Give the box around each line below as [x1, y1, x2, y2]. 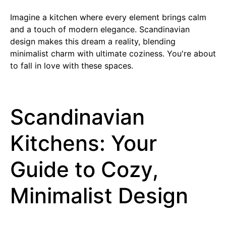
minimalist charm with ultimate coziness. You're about [10, 48, 216, 59]
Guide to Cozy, [10, 156, 158, 182]
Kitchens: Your [10, 130, 157, 156]
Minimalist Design [10, 183, 188, 208]
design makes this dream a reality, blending [10, 36, 176, 46]
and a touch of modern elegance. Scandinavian [10, 24, 190, 34]
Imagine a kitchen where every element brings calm [10, 12, 206, 22]
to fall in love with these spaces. [10, 61, 133, 71]
